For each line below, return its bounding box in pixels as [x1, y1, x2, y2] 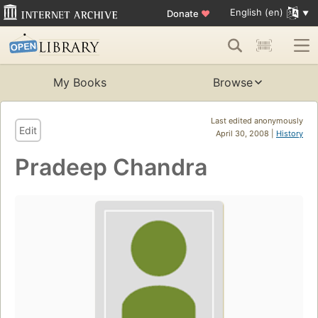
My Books [53, 75, 106, 90]
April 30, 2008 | [216, 128, 276, 139]
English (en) [229, 6, 283, 18]
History [276, 128, 303, 139]
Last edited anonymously [211, 116, 303, 126]
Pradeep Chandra [15, 153, 207, 182]
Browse [213, 75, 253, 90]
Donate [166, 7, 201, 19]
